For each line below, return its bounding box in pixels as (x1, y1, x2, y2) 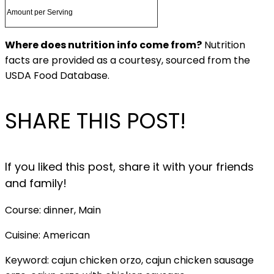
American (43, 228, 90, 242)
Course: (5, 203, 43, 217)
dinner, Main (43, 203, 101, 217)
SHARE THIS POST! (5, 106, 186, 136)
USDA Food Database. (5, 68, 109, 83)
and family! (5, 176, 67, 191)
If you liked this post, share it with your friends (5, 159, 254, 174)
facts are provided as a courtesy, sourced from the (5, 53, 250, 67)
